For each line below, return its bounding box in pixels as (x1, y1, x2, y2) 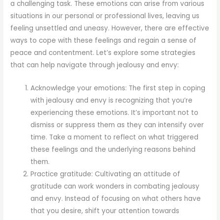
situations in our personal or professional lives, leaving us (10, 11, 200, 21)
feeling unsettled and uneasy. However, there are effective (10, 24, 210, 33)
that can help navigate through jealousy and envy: (10, 60, 179, 70)
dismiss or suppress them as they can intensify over (30, 120, 204, 130)
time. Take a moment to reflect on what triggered (30, 132, 199, 142)
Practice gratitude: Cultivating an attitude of (30, 169, 181, 179)
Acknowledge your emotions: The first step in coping (30, 83, 206, 93)
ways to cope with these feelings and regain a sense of (10, 36, 197, 45)
